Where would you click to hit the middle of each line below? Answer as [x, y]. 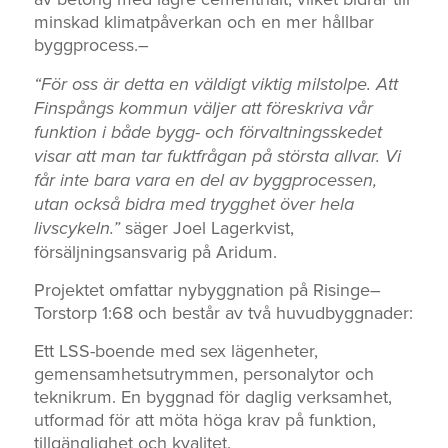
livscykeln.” [76, 227]
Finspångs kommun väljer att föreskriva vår [203, 107]
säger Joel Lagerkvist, [206, 227]
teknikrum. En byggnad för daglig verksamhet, [212, 397]
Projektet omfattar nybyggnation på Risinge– [207, 289]
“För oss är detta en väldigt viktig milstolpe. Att [215, 83]
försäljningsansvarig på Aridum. [155, 251]
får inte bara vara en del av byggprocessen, [205, 179]
